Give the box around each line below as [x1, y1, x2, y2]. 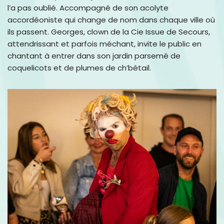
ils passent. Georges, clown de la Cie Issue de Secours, [7, 26, 210, 37]
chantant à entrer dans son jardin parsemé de [7, 50, 180, 61]
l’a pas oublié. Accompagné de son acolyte [7, 2, 168, 13]
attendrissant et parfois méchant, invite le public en [7, 38, 201, 49]
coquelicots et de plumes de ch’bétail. [7, 62, 151, 73]
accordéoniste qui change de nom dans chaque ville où [7, 14, 215, 25]
